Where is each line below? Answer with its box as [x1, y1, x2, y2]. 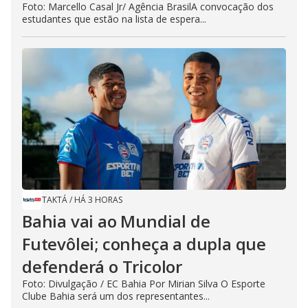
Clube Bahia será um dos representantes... [22, 289, 210, 302]
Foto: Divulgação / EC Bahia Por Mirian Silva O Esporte [22, 276, 265, 290]
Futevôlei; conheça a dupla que [22, 232, 266, 255]
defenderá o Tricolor [22, 254, 183, 278]
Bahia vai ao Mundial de [22, 209, 210, 232]
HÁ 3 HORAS [74, 193, 122, 206]
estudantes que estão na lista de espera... [22, 12, 206, 25]
